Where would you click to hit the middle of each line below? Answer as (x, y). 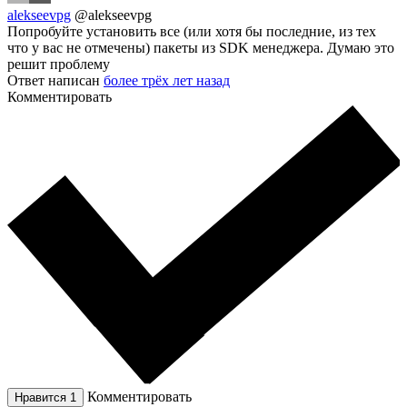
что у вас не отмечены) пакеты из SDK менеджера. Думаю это (201, 47)
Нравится (42, 398)
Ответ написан (55, 80)
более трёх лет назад (167, 80)
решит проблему (59, 64)
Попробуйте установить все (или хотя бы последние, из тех (192, 31)
